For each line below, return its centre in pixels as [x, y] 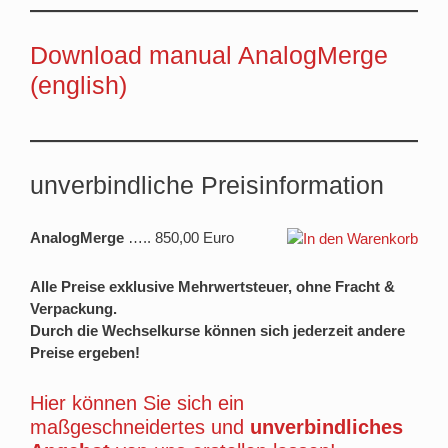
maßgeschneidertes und [137, 427]
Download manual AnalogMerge [209, 55]
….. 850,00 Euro [179, 237]
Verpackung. [73, 308]
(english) [78, 85]
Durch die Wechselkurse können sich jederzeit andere [217, 330]
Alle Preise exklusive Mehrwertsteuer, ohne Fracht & [212, 286]
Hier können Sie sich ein [137, 403]
